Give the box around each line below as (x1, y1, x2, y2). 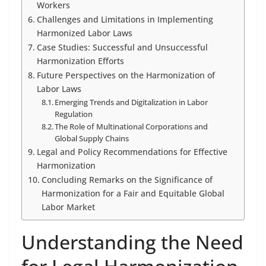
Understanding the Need (21, 229, 243, 255)
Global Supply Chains (55, 133, 129, 144)
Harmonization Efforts (36, 55, 124, 66)
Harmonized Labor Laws (36, 27, 132, 39)
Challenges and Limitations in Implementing (36, 14, 213, 25)
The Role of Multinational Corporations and (55, 121, 208, 132)
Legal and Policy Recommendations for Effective (36, 146, 227, 157)
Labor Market (41, 201, 95, 213)
